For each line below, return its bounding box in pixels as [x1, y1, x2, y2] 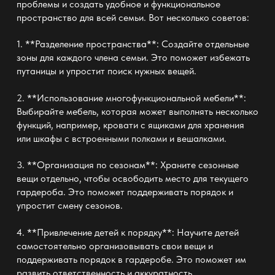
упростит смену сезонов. [16, 199, 123, 212]
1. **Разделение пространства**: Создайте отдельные [16, 38, 249, 50]
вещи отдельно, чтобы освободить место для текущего [16, 172, 249, 185]
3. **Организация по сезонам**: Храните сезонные [16, 159, 239, 171]
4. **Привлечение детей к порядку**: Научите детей [16, 226, 239, 238]
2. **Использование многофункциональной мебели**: [16, 91, 246, 104]
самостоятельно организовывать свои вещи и [16, 239, 213, 252]
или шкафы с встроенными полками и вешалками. [16, 132, 227, 144]
